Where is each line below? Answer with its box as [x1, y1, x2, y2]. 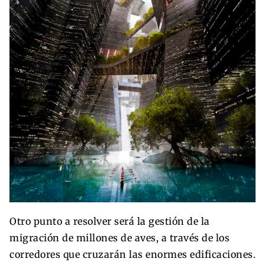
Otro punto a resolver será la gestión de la [9, 215, 210, 227]
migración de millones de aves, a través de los [9, 231, 230, 244]
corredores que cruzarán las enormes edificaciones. [9, 248, 256, 260]
